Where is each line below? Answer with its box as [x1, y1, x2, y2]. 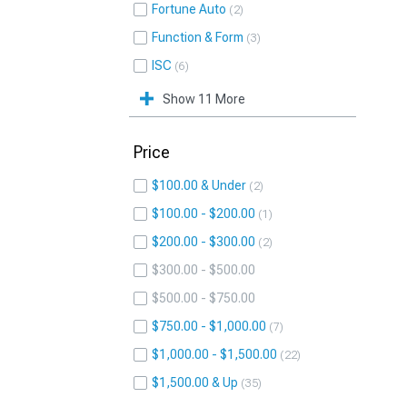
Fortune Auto [152, 2, 226, 16]
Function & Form [152, 30, 243, 45]
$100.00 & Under [152, 178, 246, 193]
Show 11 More [163, 92, 245, 106]
